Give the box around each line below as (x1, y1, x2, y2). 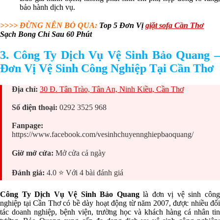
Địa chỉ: (12, 85, 40, 94)
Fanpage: (12, 121, 43, 130)
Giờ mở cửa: (12, 148, 55, 157)
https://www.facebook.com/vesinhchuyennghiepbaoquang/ (12, 130, 193, 139)
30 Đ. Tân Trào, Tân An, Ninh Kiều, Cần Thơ (40, 85, 184, 94)
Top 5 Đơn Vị (99, 21, 145, 30)
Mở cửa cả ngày (55, 148, 106, 157)
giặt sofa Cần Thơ (145, 21, 204, 30)
